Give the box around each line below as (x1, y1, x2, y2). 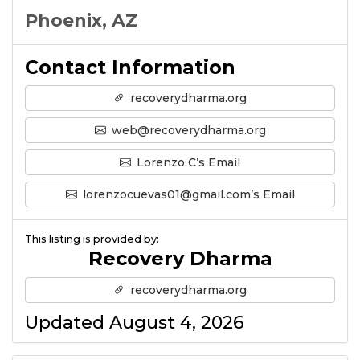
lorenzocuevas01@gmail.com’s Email (79, 186, 295, 202)
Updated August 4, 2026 (25, 312, 244, 334)
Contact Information (25, 55, 235, 79)
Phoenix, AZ (25, 9, 137, 31)
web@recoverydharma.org (108, 122, 266, 137)
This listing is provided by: (25, 233, 159, 246)
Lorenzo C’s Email (133, 154, 240, 170)
